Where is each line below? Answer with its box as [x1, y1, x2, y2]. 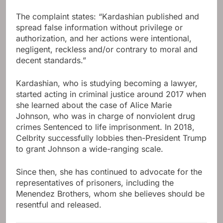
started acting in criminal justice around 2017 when [16, 89, 206, 100]
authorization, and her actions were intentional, [16, 33, 192, 44]
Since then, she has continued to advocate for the [16, 167, 202, 177]
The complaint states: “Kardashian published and [16, 11, 199, 22]
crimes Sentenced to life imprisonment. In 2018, [16, 122, 195, 132]
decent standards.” [16, 55, 86, 66]
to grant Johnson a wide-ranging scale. [16, 144, 163, 154]
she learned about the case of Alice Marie [16, 100, 172, 111]
